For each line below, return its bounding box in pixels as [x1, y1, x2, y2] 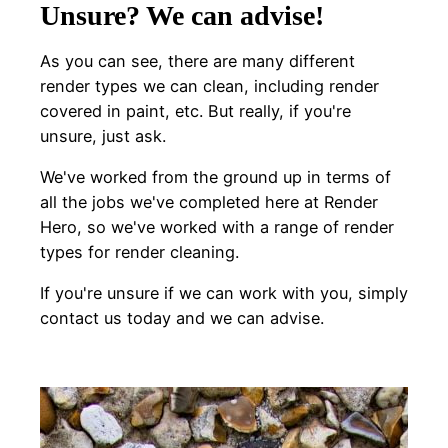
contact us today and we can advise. [40, 308, 324, 329]
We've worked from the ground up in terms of [40, 166, 391, 187]
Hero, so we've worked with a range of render [40, 216, 394, 237]
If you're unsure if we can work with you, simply [40, 283, 408, 304]
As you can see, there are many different [40, 50, 355, 71]
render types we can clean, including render [40, 75, 379, 96]
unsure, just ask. [40, 125, 166, 146]
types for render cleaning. [40, 241, 239, 262]
